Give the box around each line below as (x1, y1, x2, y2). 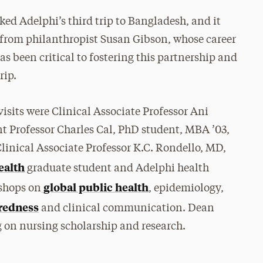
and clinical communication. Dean (39, 203, 215, 214)
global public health (41, 180, 149, 194)
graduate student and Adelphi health (25, 163, 210, 174)
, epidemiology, (149, 183, 224, 194)
